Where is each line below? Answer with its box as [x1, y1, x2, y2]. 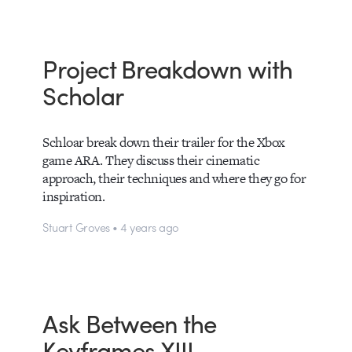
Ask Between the [42, 305, 217, 341]
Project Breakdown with [42, 50, 292, 86]
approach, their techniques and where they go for [42, 168, 306, 188]
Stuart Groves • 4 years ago [42, 218, 179, 235]
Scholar [42, 77, 123, 113]
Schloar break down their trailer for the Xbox [42, 132, 285, 152]
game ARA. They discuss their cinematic [42, 150, 260, 170]
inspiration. [42, 186, 105, 206]
